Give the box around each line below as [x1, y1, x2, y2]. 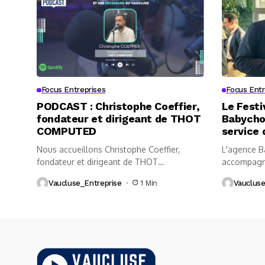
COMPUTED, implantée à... [37, 169, 137, 180]
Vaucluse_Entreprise [49, 178, 122, 188]
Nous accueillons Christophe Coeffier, [37, 144, 180, 155]
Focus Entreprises [41, 85, 106, 95]
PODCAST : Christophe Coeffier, [37, 100, 200, 113]
